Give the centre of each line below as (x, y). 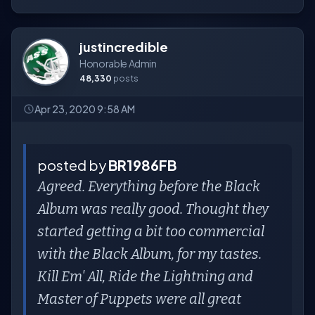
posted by (73, 165)
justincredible (124, 47)
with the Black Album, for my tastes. (149, 254)
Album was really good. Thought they (153, 209)
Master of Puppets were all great (139, 299)
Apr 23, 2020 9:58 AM (85, 109)
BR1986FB (142, 165)
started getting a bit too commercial (151, 231)
